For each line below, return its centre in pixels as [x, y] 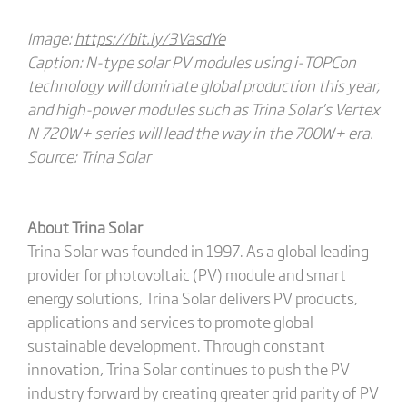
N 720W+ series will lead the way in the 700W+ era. [200, 132]
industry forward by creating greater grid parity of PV [203, 392]
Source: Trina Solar [89, 156]
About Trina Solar [84, 227]
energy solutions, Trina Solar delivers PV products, [192, 298]
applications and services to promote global [170, 321]
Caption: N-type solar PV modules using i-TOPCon [191, 61]
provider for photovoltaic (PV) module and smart [186, 274]
